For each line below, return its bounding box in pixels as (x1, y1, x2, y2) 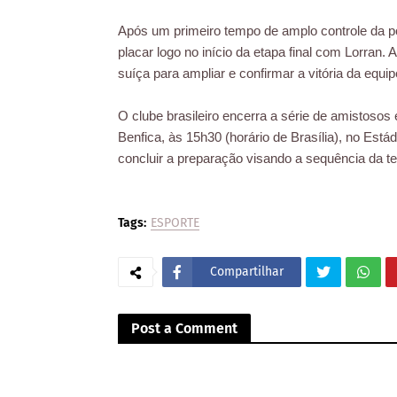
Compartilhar (210, 263, 284, 279)
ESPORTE (151, 214, 199, 230)
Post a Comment (131, 319, 237, 337)
